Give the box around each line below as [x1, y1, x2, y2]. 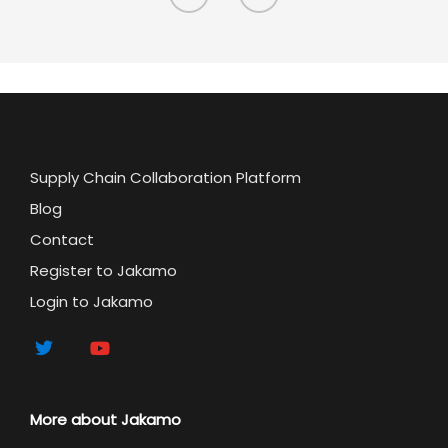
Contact [30, 228, 94, 250]
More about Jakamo [30, 408, 181, 430]
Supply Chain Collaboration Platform [30, 166, 301, 188]
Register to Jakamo [30, 259, 177, 281]
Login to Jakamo [30, 290, 153, 312]
